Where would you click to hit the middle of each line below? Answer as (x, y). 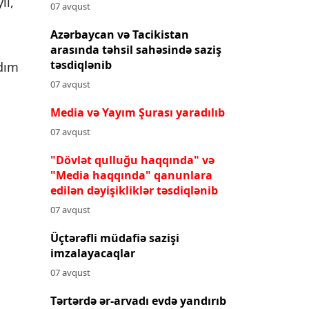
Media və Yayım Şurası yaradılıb (138, 112)
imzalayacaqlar (93, 253)
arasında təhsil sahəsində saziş (136, 49)
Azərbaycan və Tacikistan (120, 34)
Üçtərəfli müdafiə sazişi (115, 238)
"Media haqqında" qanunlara (131, 175)
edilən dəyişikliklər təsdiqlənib (134, 190)
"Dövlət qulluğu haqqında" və (132, 160)
